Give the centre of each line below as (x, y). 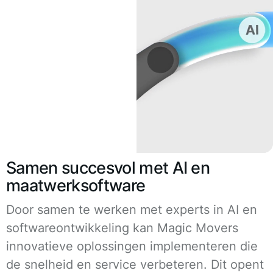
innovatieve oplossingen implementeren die (132, 246)
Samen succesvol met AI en (108, 168)
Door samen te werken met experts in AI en (132, 209)
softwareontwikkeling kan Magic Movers (122, 228)
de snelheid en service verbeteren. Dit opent (135, 264)
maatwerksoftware (76, 185)
